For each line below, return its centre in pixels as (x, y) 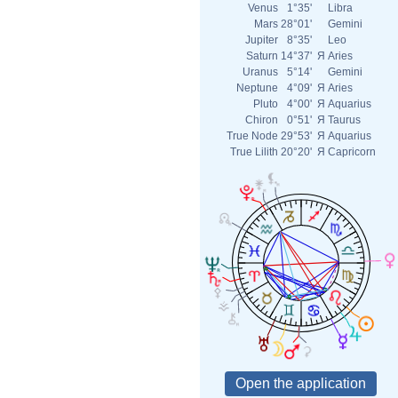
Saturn (262, 56)
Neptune (257, 88)
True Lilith (254, 152)
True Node (252, 136)
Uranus (260, 72)
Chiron (262, 120)
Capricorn (352, 152)
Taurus (344, 120)
